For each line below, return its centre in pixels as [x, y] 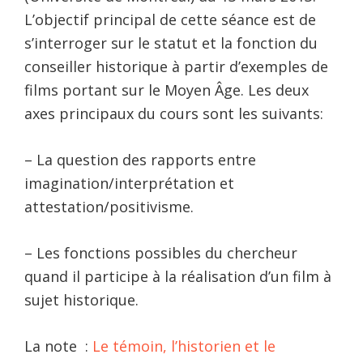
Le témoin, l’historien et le [184, 346]
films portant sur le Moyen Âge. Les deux [167, 90]
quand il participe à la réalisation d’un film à [178, 277]
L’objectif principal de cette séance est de [170, 20]
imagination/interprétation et [129, 184]
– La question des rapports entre [140, 160]
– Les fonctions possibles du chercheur [161, 253]
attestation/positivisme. [109, 207]
